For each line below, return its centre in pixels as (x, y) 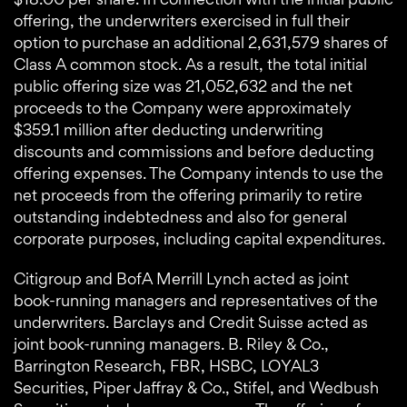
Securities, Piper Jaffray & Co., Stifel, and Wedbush (196, 388)
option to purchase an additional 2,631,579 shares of (201, 43)
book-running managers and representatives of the (196, 301)
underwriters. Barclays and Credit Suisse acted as (191, 323)
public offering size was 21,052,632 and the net (183, 86)
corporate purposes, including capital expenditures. (199, 239)
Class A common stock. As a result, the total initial (190, 65)
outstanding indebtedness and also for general (180, 217)
